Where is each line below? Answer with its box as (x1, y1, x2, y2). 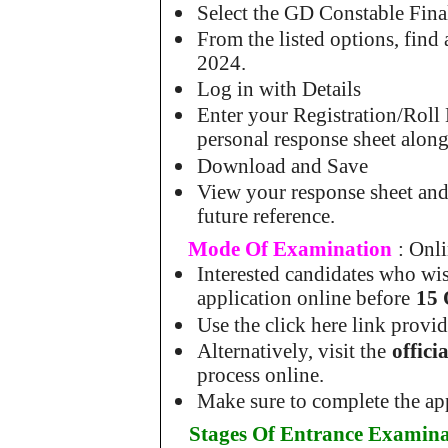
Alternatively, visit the (197, 338, 387, 363)
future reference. (197, 203, 336, 228)
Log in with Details (197, 77, 362, 102)
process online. (197, 362, 325, 387)
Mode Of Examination (188, 237, 393, 262)
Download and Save (197, 153, 369, 178)
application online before (197, 286, 411, 311)
